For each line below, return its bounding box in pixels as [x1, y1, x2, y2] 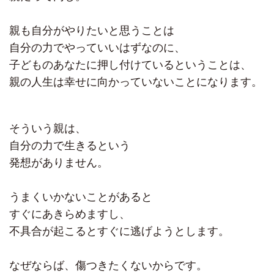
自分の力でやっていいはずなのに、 [9, 42, 185, 54]
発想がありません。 [9, 157, 108, 169]
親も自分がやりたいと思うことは [9, 24, 174, 37]
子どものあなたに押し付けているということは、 [9, 59, 251, 72]
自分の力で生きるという [9, 139, 130, 152]
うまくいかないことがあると [9, 191, 152, 204]
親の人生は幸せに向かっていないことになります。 [9, 76, 262, 89]
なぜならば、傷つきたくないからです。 [9, 259, 207, 272]
